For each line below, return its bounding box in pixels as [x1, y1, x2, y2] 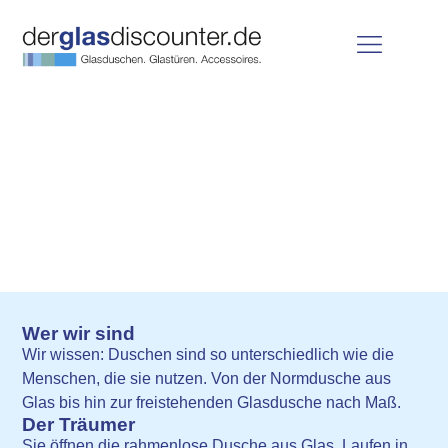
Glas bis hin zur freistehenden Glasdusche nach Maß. [22, 393, 402, 411]
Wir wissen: [22, 345, 109, 363]
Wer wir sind [22, 322, 136, 344]
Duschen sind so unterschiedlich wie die [108, 345, 395, 363]
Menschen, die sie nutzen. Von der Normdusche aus [22, 369, 392, 387]
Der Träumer [22, 413, 136, 435]
